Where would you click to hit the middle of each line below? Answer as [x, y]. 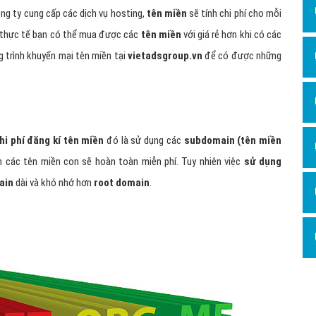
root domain [121, 183]
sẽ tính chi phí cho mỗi [234, 14]
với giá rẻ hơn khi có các [231, 35]
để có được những [242, 56]
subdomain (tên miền [231, 141]
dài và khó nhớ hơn [53, 183]
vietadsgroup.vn [165, 56]
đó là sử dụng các [142, 141]
